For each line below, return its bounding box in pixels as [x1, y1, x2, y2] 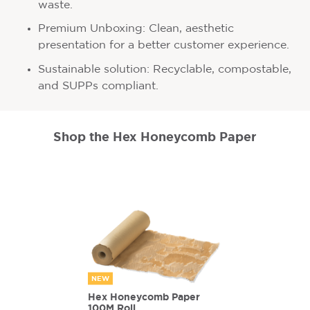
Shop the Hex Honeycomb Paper [53, 129, 257, 143]
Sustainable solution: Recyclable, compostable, [37, 64, 291, 75]
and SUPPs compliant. [37, 80, 158, 91]
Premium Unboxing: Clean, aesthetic [37, 24, 234, 35]
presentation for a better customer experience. [37, 40, 289, 51]
